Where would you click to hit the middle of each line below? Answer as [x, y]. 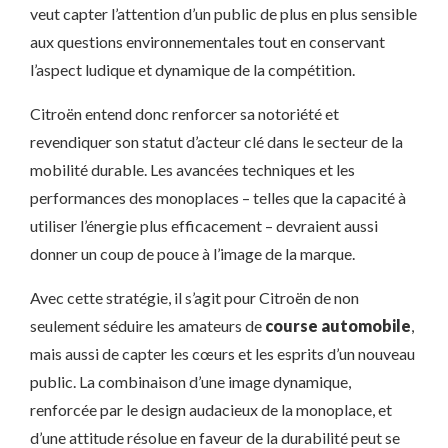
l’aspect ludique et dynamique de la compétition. [192, 69]
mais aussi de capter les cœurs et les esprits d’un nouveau [222, 353]
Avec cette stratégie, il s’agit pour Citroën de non [194, 297]
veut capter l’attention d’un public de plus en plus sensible [223, 13]
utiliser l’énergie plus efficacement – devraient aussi [204, 225]
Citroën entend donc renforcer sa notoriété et [184, 113]
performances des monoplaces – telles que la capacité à [218, 197]
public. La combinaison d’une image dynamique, [190, 381]
